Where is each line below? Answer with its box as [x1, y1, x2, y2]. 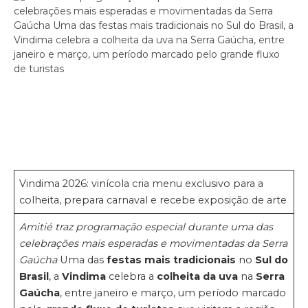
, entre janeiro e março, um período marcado [60, 286, 287, 299]
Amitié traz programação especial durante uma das [19, 220, 274, 233]
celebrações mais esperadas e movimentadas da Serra [19, 236, 288, 250]
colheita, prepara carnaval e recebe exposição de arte [19, 193, 287, 206]
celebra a [106, 269, 157, 283]
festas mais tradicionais [107, 253, 239, 266]
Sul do [252, 253, 289, 266]
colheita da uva [157, 269, 239, 283]
